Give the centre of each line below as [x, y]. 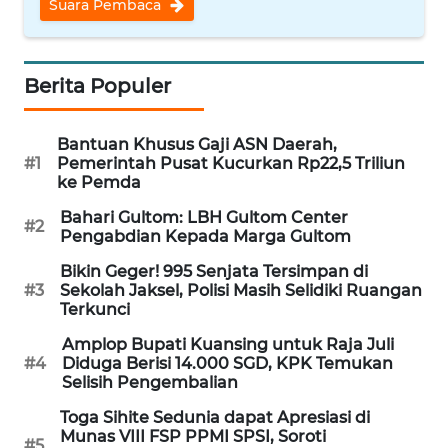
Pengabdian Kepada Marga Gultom [205, 236]
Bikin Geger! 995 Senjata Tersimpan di [214, 271]
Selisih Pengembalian [150, 382]
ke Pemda [99, 182]
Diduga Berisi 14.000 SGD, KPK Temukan [227, 363]
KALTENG [68, 416]
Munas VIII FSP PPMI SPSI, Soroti [193, 436]
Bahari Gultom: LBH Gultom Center [204, 217]
